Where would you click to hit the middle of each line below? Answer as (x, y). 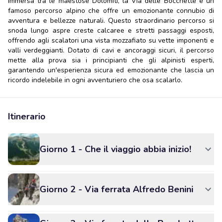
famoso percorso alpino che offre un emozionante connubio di (111, 11)
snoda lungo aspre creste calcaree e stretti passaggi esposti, (111, 30)
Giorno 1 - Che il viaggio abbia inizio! (115, 149)
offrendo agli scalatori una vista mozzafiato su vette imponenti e (111, 40)
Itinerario (27, 116)
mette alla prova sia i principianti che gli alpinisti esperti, (111, 60)
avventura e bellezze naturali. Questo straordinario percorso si (111, 21)
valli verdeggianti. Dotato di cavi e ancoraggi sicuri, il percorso (111, 50)
